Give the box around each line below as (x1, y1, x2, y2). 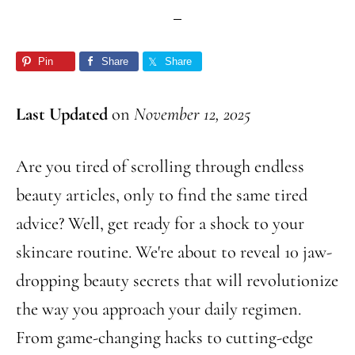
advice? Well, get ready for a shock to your (16, 212, 304, 234)
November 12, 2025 (134, 103, 250, 124)
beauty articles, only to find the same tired (16, 184, 307, 205)
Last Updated (16, 103, 108, 124)
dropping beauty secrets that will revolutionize (16, 269, 338, 291)
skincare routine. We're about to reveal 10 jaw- (16, 241, 332, 262)
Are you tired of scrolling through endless (16, 155, 304, 177)
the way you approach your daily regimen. (16, 298, 301, 319)
